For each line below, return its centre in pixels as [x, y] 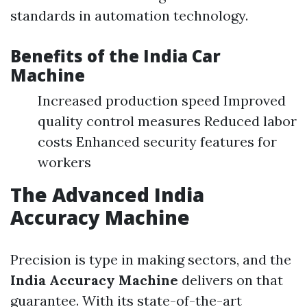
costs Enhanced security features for [157, 142]
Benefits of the [77, 56]
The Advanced [82, 195]
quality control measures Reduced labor [167, 121]
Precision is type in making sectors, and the [151, 260]
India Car [182, 56]
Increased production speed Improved [162, 101]
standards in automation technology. [129, 16]
